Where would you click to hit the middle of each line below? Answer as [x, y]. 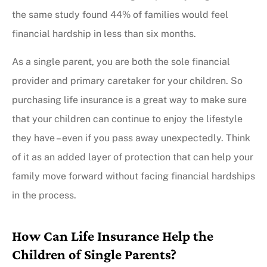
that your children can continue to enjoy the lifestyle [127, 119]
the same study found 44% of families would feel [120, 15]
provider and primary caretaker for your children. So [127, 80]
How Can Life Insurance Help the [113, 235]
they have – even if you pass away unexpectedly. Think [131, 138]
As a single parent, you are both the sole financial [121, 61]
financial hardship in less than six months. [104, 34]
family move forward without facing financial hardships [133, 176]
